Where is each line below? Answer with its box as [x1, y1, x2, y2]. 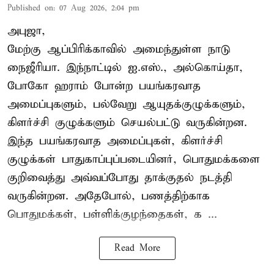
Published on [7, 2, 53, 13]
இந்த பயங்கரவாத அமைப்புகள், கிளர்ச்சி [7, 133, 223, 148]
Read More [114, 242, 160, 254]
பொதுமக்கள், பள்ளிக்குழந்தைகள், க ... [7, 207, 217, 221]
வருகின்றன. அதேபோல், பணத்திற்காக [7, 188, 210, 203]
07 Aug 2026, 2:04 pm [59, 2, 139, 13]
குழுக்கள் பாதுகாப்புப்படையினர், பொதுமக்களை [7, 152, 260, 166]
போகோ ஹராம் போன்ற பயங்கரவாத [7, 78, 201, 93]
